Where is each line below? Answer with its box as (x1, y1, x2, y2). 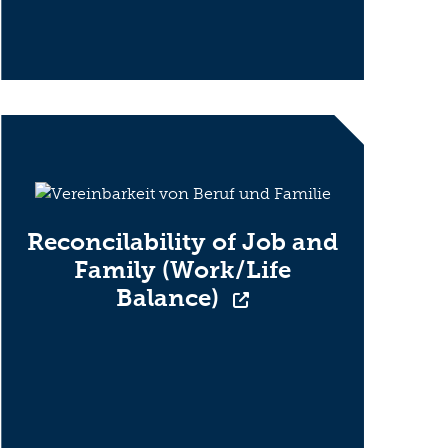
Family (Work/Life (74, 254, 292, 284)
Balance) (116, 282, 226, 312)
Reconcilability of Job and (27, 226, 339, 256)
